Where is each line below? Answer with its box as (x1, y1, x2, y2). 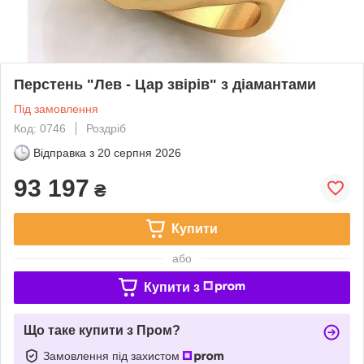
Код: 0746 (14, 121, 66, 135)
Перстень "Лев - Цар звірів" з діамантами (14, 76, 316, 93)
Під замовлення (14, 102, 98, 115)
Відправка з (33, 145, 94, 159)
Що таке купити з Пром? (24, 323, 180, 337)
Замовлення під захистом (43, 349, 183, 362)
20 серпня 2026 (97, 145, 181, 159)
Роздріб (86, 121, 126, 135)
